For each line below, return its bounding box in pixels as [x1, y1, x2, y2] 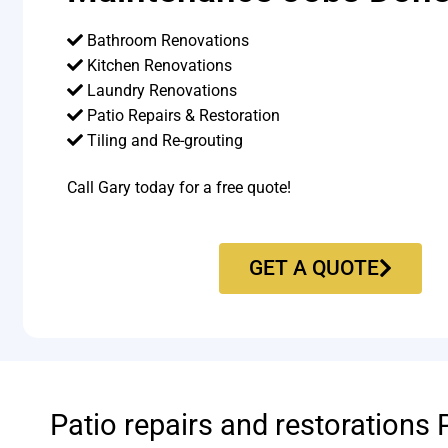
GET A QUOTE [248, 255, 379, 280]
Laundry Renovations [83, 80, 238, 100]
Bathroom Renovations [83, 30, 250, 50]
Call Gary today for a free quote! [67, 178, 292, 198]
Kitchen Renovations [83, 55, 233, 75]
